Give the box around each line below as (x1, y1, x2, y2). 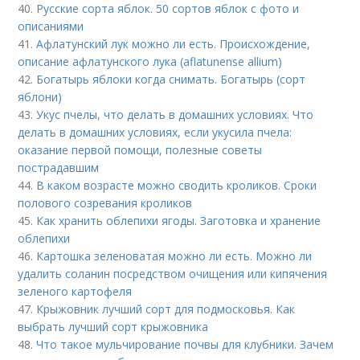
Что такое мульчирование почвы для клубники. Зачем (36, 337, 334, 353)
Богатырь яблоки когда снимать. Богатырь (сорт (36, 72, 306, 88)
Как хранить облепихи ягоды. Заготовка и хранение (36, 213, 321, 229)
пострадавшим (18, 160, 100, 176)
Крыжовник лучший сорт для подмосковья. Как (36, 301, 296, 317)
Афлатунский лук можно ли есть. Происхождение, (36, 36, 311, 52)
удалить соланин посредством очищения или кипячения (18, 266, 328, 282)
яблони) (18, 89, 63, 105)
